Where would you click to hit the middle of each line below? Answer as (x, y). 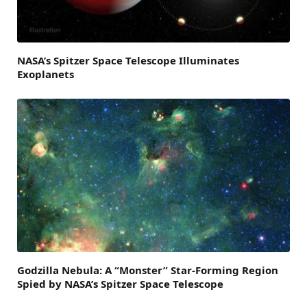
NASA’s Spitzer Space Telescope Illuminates (128, 61)
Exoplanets (46, 74)
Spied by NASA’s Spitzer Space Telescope (120, 283)
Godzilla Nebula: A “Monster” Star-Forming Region (148, 270)
